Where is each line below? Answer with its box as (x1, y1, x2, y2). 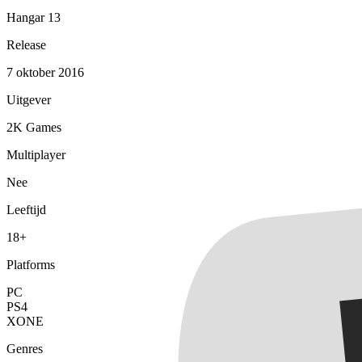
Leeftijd (6, 202, 46, 217)
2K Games (6, 120, 61, 134)
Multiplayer (6, 147, 65, 162)
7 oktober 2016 (6, 65, 84, 79)
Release (6, 37, 46, 52)
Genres (6, 341, 43, 356)
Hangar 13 (6, 10, 61, 24)
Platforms (6, 257, 55, 271)
